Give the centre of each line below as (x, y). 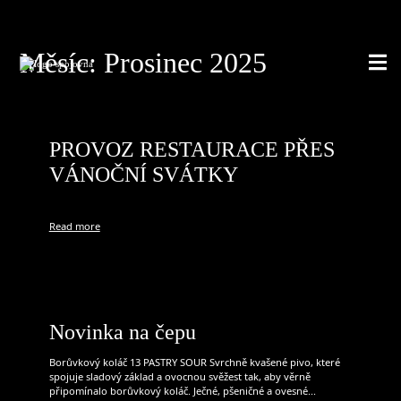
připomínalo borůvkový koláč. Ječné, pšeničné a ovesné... (182, 391)
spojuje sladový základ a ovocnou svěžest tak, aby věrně (179, 377)
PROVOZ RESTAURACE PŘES (192, 150)
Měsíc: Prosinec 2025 (143, 63)
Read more (74, 226)
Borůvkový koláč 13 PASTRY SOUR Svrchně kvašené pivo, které (194, 363)
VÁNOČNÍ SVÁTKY (143, 175)
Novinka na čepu (122, 333)
